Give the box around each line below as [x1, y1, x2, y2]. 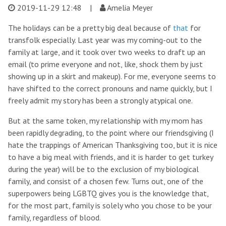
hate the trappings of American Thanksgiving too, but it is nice [8, 140, 217, 150]
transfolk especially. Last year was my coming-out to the [8, 35, 202, 45]
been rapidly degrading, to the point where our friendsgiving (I [8, 128, 214, 138]
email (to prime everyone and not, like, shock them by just [8, 59, 203, 69]
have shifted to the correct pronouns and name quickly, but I [8, 83, 212, 93]
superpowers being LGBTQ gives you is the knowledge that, [8, 188, 208, 198]
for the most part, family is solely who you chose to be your [8, 200, 212, 210]
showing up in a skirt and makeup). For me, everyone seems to [8, 71, 216, 81]
